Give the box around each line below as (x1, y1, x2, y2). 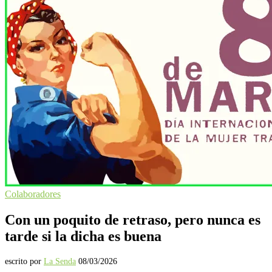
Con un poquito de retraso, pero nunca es (5, 211, 260, 228)
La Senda (44, 256, 76, 266)
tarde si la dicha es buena (5, 228, 161, 244)
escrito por (5, 256, 44, 266)
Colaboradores (5, 189, 61, 199)
